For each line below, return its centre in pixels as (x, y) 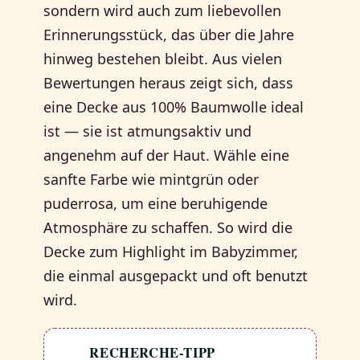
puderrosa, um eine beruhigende (156, 203)
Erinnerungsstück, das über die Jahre (169, 34)
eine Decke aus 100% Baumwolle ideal (174, 106)
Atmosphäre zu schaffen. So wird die (168, 227)
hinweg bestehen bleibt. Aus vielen (163, 58)
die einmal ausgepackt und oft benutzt (176, 275)
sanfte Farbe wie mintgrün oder (151, 179)
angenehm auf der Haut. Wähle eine (167, 155)
